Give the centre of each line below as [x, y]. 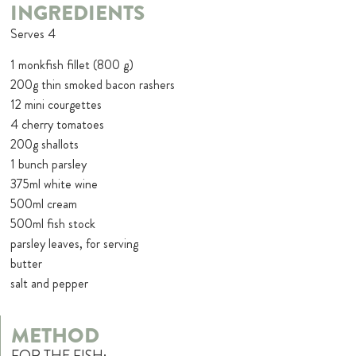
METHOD [56, 336]
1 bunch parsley [49, 164]
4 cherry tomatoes [58, 124]
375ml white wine [54, 184]
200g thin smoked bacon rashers [93, 84]
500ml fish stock [53, 223]
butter [27, 263]
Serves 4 [33, 33]
